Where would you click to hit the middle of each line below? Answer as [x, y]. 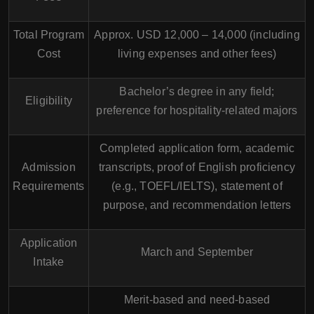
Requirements [49, 186]
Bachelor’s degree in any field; [197, 91]
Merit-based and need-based [197, 299]
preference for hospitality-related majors [197, 110]
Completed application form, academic [197, 148]
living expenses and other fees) [197, 53]
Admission [49, 167]
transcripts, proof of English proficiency [197, 167]
